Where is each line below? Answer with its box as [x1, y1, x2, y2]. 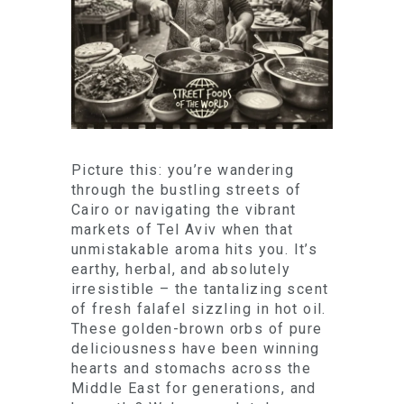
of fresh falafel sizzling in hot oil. [71, 300, 326, 317]
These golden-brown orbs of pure [71, 320, 323, 337]
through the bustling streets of [71, 181, 302, 198]
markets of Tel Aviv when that [71, 221, 294, 238]
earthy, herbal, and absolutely [71, 261, 290, 278]
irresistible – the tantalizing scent [71, 280, 329, 298]
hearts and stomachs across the [71, 360, 311, 377]
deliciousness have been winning [71, 340, 320, 357]
